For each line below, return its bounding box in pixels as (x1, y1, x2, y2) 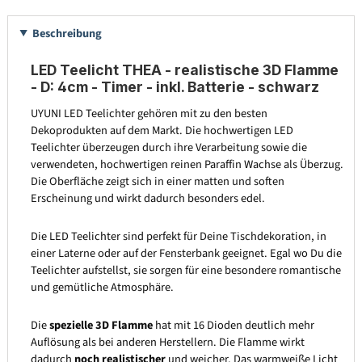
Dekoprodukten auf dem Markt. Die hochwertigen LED (30, 122, 293, 140)
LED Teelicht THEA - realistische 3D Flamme (30, 61, 339, 78)
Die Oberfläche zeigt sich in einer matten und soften (30, 173, 284, 191)
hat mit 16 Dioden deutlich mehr (152, 316, 314, 334)
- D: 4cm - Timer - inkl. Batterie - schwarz (30, 78, 319, 95)
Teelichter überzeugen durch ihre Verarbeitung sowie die (30, 139, 307, 157)
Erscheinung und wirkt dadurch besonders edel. (30, 190, 265, 208)
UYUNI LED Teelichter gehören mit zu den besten (30, 105, 267, 123)
